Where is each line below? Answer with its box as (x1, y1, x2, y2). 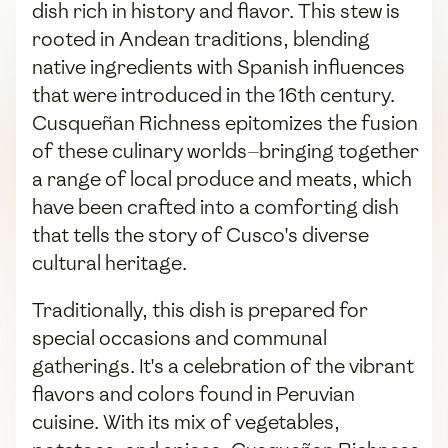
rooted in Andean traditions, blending (32, 26, 370, 53)
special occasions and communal (32, 325, 327, 352)
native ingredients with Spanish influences (32, 54, 405, 81)
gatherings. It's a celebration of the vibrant (32, 353, 414, 380)
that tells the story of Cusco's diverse (32, 222, 369, 249)
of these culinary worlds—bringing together (32, 138, 419, 165)
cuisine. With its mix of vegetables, (32, 409, 340, 436)
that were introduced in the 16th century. (32, 82, 395, 109)
